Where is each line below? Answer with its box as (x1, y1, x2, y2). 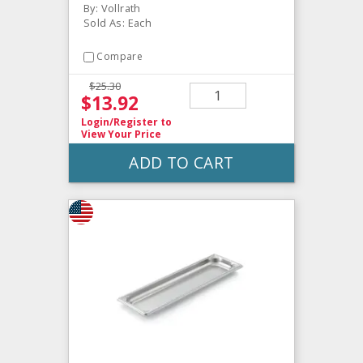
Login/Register (81, 114, 158, 129)
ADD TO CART (129, 151, 234, 173)
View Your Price (81, 126, 161, 141)
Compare (96, 49, 143, 64)
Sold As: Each (83, 15, 152, 31)
